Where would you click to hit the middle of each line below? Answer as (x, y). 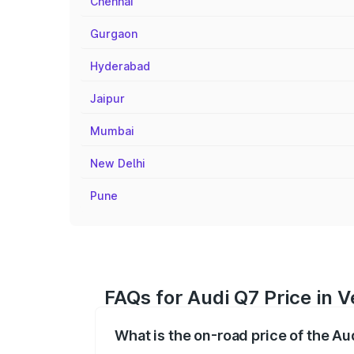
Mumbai (112, 131)
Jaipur (107, 98)
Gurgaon (114, 34)
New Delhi (118, 163)
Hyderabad (120, 66)
